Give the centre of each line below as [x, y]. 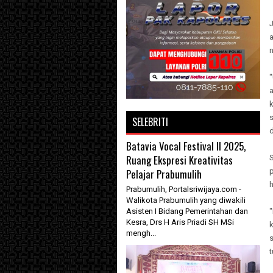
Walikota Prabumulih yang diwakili [186, 200]
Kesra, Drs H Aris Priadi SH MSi [180, 222]
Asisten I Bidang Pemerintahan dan [187, 211]
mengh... [141, 233]
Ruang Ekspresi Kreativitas [179, 160]
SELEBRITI [150, 122]
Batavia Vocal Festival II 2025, [186, 146]
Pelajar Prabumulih [164, 174]
